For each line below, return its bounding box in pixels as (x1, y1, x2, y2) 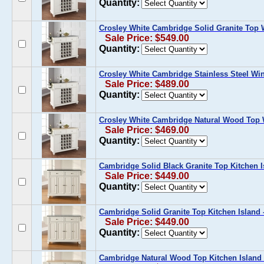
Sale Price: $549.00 (105, 33, 189, 43)
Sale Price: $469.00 (105, 125, 189, 135)
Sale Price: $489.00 (105, 79, 189, 89)
